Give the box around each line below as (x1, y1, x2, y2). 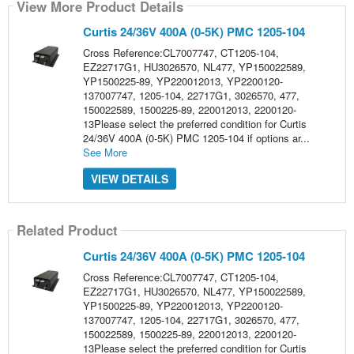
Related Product (16, 220, 118, 239)
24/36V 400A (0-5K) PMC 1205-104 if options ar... (82, 130, 310, 146)
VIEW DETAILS (90, 171, 168, 187)
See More (82, 145, 127, 160)
